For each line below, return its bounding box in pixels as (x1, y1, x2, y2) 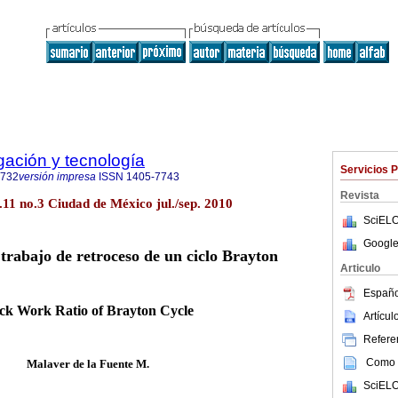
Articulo (340, 262, 380, 275)
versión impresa (19, 171, 96, 183)
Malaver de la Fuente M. (27, 356, 149, 370)
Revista (340, 189, 379, 202)
